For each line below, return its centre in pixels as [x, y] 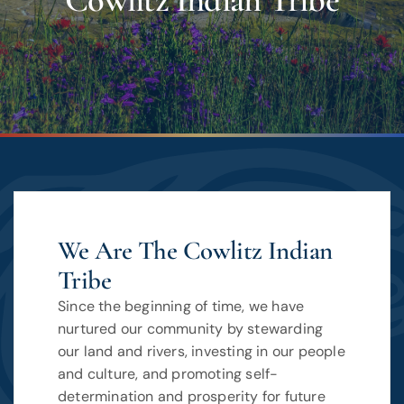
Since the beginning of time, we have [181, 307]
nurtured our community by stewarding [191, 329]
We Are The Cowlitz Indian [195, 251]
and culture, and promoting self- [168, 374]
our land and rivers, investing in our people [202, 352]
